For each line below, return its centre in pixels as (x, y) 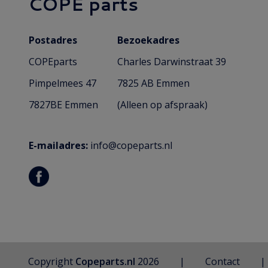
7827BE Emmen (63, 105)
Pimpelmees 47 (63, 83)
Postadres (53, 40)
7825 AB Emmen (153, 83)
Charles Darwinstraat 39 (172, 62)
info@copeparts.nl (131, 145)
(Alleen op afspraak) (162, 105)
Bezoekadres (148, 40)
